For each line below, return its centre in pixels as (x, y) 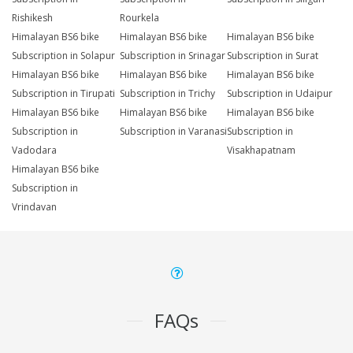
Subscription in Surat (273, 56)
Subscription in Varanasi (173, 132)
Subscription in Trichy (167, 94)
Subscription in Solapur (63, 56)
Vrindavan (34, 207)
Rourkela (139, 18)
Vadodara (34, 150)
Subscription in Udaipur (280, 94)
